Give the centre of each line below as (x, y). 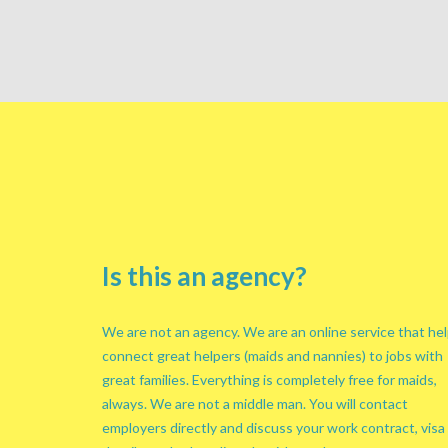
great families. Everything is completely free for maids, (269, 379)
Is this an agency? (204, 276)
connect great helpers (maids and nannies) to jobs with (272, 355)
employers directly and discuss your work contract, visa (273, 427)
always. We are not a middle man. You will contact (255, 403)
